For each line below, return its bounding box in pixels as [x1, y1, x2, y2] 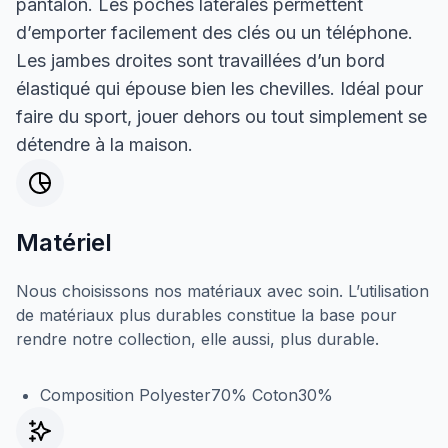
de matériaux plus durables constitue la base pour [16, 304, 397, 325]
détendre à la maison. [16, 133, 193, 155]
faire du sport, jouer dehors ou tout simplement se [16, 105, 427, 127]
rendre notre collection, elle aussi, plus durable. [16, 328, 379, 349]
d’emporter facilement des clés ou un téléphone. [16, 21, 413, 43]
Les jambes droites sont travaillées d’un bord [16, 49, 385, 71]
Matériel [16, 227, 112, 257]
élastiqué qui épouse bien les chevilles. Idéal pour [16, 77, 423, 99]
